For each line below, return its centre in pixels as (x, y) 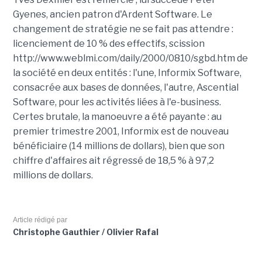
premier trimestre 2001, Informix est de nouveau (120, 131)
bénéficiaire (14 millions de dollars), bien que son (118, 146)
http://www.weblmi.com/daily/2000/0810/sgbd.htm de (130, 58)
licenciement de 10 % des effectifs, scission (108, 44)
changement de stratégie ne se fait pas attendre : (123, 29)
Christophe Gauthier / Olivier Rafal (85, 232)
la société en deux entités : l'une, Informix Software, (127, 73)
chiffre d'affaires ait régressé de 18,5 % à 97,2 (113, 161)
